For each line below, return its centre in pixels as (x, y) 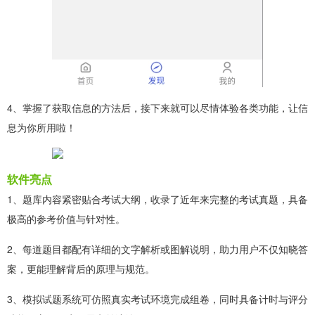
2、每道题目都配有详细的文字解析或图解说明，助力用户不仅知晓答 (157, 249)
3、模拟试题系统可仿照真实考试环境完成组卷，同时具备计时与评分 (157, 298)
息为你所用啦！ (41, 127)
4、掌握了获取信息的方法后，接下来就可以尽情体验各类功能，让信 (157, 107)
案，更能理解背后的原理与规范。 (81, 268)
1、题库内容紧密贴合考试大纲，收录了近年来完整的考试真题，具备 (157, 199)
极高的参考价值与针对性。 (66, 218)
